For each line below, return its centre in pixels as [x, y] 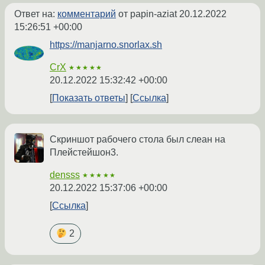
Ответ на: [36, 14]
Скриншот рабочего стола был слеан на [138, 140]
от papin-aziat [148, 14]
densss [65, 175]
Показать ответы [89, 98]
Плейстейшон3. [84, 153]
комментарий [87, 14]
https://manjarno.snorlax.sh [106, 45]
